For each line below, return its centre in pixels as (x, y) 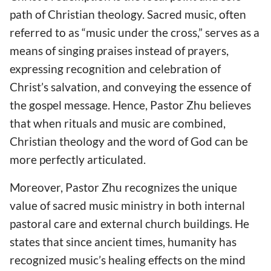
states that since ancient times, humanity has (123, 241)
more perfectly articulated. (78, 160)
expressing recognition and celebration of (115, 69)
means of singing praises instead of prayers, (119, 51)
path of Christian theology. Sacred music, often (128, 15)
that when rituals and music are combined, (118, 123)
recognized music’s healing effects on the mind (128, 260)
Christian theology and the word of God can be (129, 142)
